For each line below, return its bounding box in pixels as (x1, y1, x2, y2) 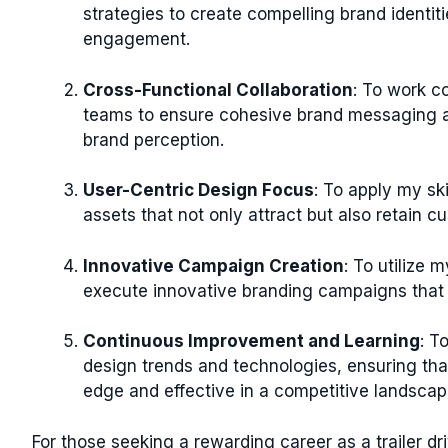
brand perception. (83, 129, 224, 150)
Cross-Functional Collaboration (83, 79, 353, 100)
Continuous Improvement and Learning (83, 331, 420, 351)
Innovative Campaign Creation (83, 255, 344, 276)
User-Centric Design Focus (83, 180, 314, 200)
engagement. (83, 29, 190, 49)
